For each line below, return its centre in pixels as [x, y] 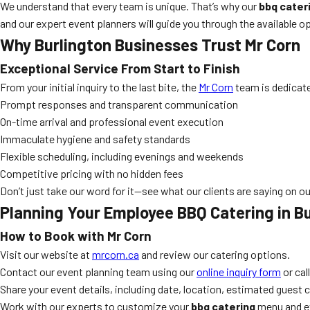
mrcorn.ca [116, 254]
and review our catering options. [215, 254]
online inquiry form [239, 272]
